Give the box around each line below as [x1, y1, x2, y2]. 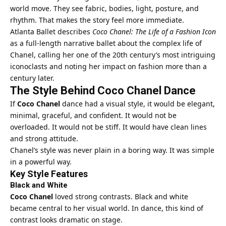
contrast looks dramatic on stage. [10, 214, 123, 224]
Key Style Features [10, 168, 88, 179]
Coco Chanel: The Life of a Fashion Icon [92, 26, 216, 36]
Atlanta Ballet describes [10, 26, 92, 36]
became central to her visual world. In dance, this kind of [10, 203, 203, 213]
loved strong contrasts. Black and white [53, 191, 188, 201]
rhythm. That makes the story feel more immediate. [10, 15, 184, 25]
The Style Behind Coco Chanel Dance [10, 84, 196, 97]
